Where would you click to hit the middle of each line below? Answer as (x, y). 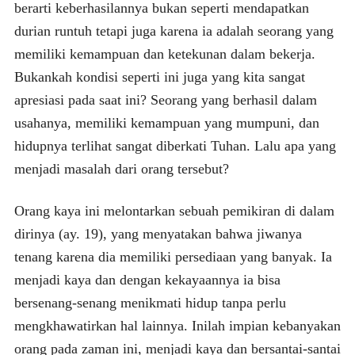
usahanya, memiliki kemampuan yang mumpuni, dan (166, 122)
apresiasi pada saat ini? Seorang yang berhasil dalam (165, 99)
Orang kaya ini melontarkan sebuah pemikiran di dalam (174, 210)
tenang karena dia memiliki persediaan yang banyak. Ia (173, 256)
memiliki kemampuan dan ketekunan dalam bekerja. (164, 53)
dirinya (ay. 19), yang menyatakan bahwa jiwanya (158, 233)
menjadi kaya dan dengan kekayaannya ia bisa (147, 279)
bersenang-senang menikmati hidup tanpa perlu (150, 302)
